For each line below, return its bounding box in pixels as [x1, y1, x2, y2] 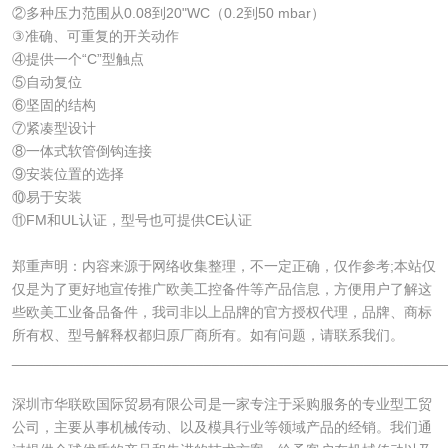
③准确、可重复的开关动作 [11, 27, 179, 44]
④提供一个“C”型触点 [11, 50, 144, 67]
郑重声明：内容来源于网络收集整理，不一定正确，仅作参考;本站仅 [11, 257, 436, 274]
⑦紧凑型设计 [11, 119, 96, 136]
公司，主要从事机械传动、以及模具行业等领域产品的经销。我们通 [11, 418, 432, 435]
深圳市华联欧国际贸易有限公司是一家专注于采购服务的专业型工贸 [11, 395, 432, 412]
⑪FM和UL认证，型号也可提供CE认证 [11, 211, 252, 228]
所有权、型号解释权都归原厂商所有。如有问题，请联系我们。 [11, 326, 404, 343]
